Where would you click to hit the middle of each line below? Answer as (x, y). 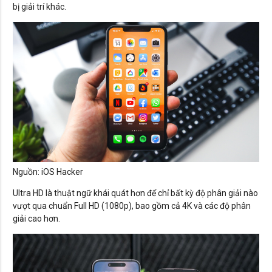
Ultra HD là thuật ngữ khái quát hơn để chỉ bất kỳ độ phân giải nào (135, 193)
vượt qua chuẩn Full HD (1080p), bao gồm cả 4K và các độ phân (132, 206)
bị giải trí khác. (39, 6)
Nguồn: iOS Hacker (48, 172)
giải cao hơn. (36, 219)
